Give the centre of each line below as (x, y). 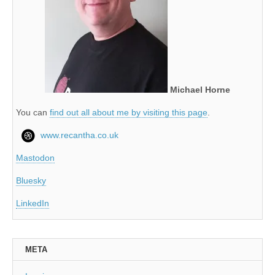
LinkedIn (33, 203)
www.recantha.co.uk (79, 135)
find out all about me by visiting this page (129, 112)
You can (33, 112)
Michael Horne (200, 89)
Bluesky (31, 180)
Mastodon (35, 157)
